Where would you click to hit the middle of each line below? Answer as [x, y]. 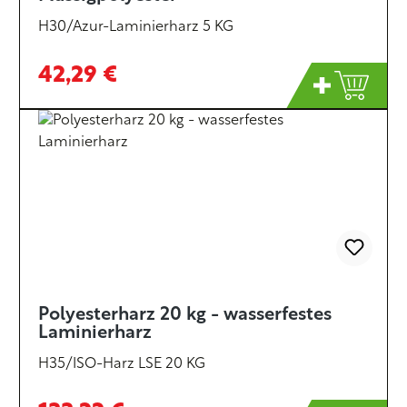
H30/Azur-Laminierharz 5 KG [136, 27]
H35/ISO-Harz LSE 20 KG [122, 364]
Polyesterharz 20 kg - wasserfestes [185, 315]
